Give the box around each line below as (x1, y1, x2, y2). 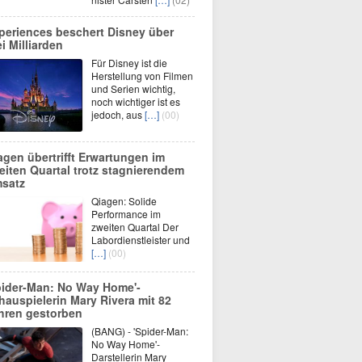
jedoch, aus (91, 107, 145, 121)
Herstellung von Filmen (91, 69, 193, 82)
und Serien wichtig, (91, 82, 175, 95)
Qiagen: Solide (91, 194, 157, 208)
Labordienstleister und (91, 233, 190, 246)
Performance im (91, 207, 161, 221)
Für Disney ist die (91, 56, 167, 69)
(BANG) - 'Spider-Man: (91, 324, 188, 338)
